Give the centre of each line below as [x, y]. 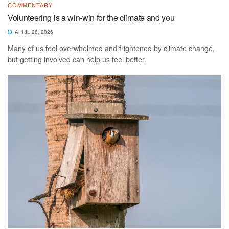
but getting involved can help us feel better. [77, 59]
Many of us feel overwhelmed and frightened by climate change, [111, 48]
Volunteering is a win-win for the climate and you [92, 17]
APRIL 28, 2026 [33, 31]
